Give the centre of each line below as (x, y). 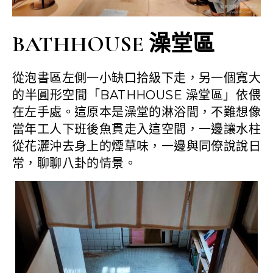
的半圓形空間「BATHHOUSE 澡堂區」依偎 (136, 95)
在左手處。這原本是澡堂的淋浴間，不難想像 (136, 112)
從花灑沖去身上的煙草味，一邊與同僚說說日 (136, 147)
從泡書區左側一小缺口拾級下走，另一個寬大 (136, 78)
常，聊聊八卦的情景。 (74, 164)
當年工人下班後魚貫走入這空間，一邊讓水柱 (136, 129)
